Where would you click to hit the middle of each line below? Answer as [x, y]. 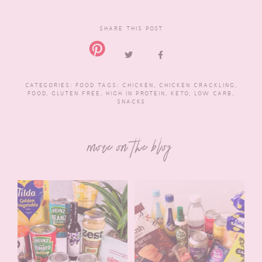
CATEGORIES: [50, 85]
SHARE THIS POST [131, 28]
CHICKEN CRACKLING [197, 85]
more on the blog [131, 149]
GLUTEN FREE [76, 93]
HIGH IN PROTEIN [136, 93]
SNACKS [131, 101]
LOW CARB [213, 93]
